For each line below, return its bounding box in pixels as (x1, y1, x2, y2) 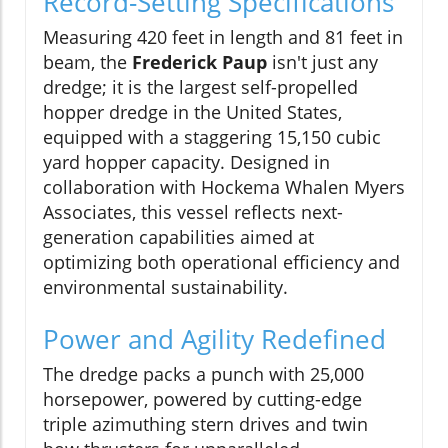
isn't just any (267, 49, 378, 74)
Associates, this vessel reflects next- (43, 199, 343, 224)
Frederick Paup (132, 49, 267, 74)
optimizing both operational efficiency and (43, 249, 400, 274)
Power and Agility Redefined (43, 320, 386, 357)
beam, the (43, 49, 132, 74)
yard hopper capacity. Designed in (43, 149, 330, 174)
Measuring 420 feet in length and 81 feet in (43, 24, 403, 49)
